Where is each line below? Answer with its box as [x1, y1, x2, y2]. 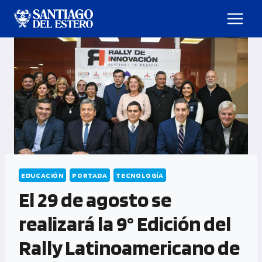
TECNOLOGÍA [116, 171, 164, 180]
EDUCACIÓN [21, 171, 64, 180]
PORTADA [72, 171, 108, 180]
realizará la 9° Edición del [19, 211, 231, 237]
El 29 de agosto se [19, 187, 171, 213]
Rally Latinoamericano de [19, 235, 240, 261]
